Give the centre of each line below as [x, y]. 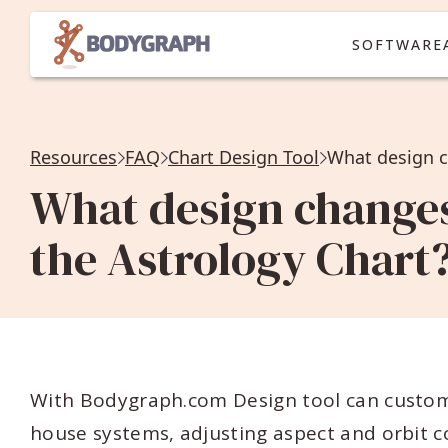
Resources [73, 157]
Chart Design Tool [243, 157]
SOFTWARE [397, 44]
